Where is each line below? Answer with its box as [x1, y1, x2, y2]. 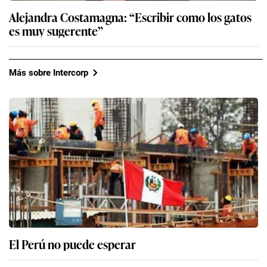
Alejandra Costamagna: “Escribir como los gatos [9, 8, 252, 26]
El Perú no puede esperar [9, 235, 136, 253]
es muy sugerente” [9, 21, 103, 40]
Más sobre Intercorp [9, 67, 88, 78]
